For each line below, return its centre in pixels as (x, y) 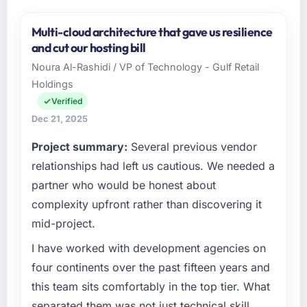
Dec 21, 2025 (59, 119)
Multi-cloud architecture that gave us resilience (152, 32)
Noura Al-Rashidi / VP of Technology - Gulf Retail (145, 67)
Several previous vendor (192, 147)
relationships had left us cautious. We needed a (153, 166)
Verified (66, 101)
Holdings (52, 84)
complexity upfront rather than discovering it (146, 205)
